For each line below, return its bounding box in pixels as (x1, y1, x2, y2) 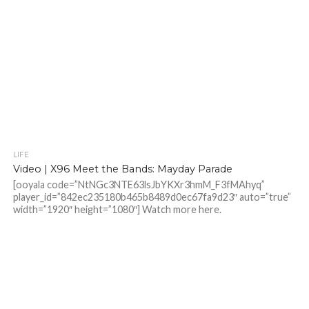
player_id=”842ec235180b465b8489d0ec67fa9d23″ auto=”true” (12, 191, 291, 203)
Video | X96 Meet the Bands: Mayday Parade (12, 163, 232, 176)
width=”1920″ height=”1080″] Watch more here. (12, 203, 221, 216)
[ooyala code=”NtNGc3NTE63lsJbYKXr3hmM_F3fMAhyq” (12, 179, 265, 191)
